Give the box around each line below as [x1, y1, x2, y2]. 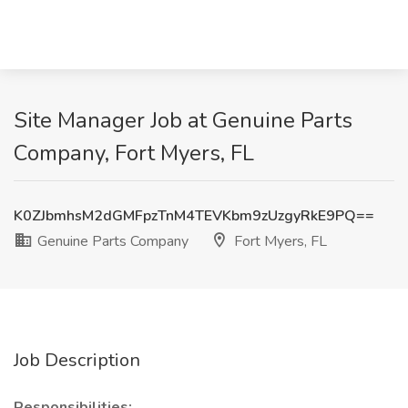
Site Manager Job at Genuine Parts [14, 106, 352, 135]
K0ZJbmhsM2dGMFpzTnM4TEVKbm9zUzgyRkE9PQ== [14, 206, 374, 226]
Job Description [14, 348, 140, 372]
